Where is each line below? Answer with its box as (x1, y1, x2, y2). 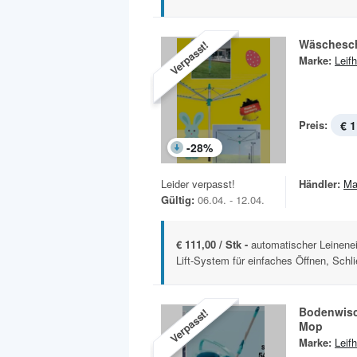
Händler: (299, 176, 340, 192)
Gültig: (161, 192, 194, 208)
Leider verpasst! (161, 176, 235, 192)
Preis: (299, 117, 328, 132)
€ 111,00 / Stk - (176, 237, 251, 253)
